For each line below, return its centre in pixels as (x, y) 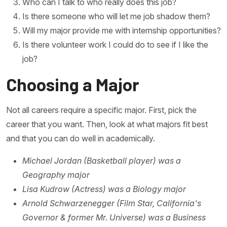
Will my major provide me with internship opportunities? (122, 30)
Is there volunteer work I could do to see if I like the (115, 45)
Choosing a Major (73, 84)
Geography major (56, 175)
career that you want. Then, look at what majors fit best (107, 124)
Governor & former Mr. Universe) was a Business (114, 217)
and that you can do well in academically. (82, 138)
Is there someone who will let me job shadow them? (116, 16)
